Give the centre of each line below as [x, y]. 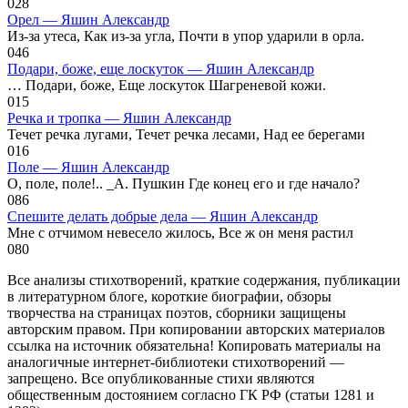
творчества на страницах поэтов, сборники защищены [177, 312]
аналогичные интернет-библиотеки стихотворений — [176, 362]
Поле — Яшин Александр [88, 167]
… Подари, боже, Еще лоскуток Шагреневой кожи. [167, 85]
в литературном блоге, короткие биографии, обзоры [169, 296]
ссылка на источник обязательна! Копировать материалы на [194, 345]
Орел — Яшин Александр [88, 19]
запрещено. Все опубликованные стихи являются [161, 378]
